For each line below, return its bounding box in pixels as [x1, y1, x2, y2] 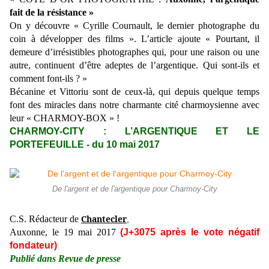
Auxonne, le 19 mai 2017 [10, 227, 116, 238]
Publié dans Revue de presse [10, 253, 121, 264]
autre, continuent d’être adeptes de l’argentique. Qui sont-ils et [10, 60, 259, 71]
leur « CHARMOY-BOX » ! [10, 113, 119, 124]
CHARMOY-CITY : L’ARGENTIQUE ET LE [10, 126, 259, 137]
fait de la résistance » [10, 7, 94, 18]
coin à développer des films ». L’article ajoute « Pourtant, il [10, 34, 259, 44]
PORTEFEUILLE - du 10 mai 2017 [10, 139, 160, 150]
